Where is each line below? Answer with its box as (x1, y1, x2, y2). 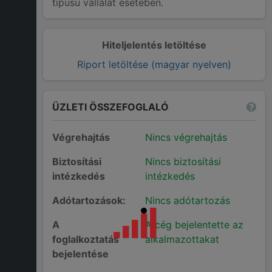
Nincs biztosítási (144, 155, 221, 168)
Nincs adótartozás (144, 194, 230, 207)
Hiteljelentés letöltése (102, 39, 206, 52)
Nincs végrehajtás (144, 131, 227, 144)
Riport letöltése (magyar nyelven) (77, 58, 231, 71)
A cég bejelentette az (144, 219, 243, 231)
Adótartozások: (52, 194, 126, 207)
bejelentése (52, 248, 109, 260)
